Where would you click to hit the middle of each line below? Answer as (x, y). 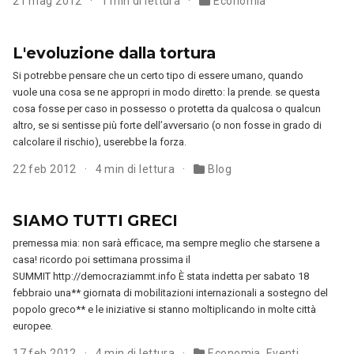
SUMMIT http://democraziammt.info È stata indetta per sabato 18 (161, 276)
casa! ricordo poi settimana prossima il (102, 259)
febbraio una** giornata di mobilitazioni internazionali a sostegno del (171, 292)
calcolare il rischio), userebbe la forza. (100, 141)
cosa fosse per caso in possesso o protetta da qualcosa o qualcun (167, 108)
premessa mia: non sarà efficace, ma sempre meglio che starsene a (167, 243)
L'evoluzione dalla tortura (115, 53)
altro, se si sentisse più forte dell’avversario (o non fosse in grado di (168, 125)
